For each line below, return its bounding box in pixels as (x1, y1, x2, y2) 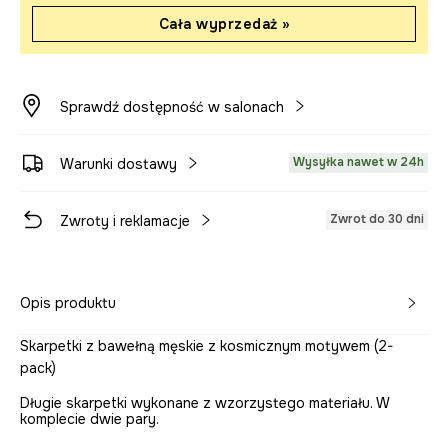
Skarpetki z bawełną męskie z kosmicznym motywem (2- (20, 337, 393, 355)
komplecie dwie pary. (20, 410, 159, 428)
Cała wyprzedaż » (158, 15, 290, 33)
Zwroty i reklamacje (60, 212, 190, 230)
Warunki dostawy (60, 155, 177, 173)
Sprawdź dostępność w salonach (60, 98, 284, 116)
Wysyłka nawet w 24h (293, 154, 424, 170)
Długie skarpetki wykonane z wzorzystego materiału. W (20, 394, 389, 412)
